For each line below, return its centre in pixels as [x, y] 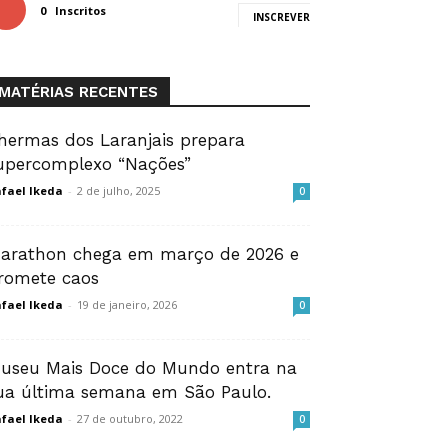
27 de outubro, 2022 [130, 418]
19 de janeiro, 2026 [127, 304]
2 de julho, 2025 [118, 190]
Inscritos [80, 10]
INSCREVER [281, 17]
